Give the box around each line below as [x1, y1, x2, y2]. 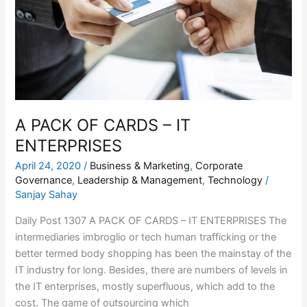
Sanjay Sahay [15, 188, 78, 201]
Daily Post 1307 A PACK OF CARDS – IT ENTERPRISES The [15, 214, 287, 227]
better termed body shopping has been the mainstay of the [15, 247, 292, 260]
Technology [208, 174, 263, 187]
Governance [15, 174, 73, 187]
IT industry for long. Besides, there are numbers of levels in [15, 263, 288, 276]
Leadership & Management [77, 174, 203, 187]
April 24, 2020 [15, 160, 84, 173]
